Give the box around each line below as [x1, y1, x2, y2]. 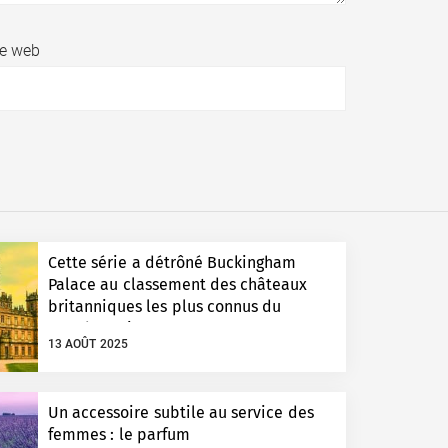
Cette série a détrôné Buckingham [48, 253, 296, 273]
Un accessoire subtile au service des [48, 403, 314, 423]
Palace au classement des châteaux [48, 275, 307, 295]
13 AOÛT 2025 [48, 337, 128, 352]
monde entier [48, 319, 147, 339]
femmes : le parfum [48, 425, 190, 445]
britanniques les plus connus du [48, 297, 281, 317]
